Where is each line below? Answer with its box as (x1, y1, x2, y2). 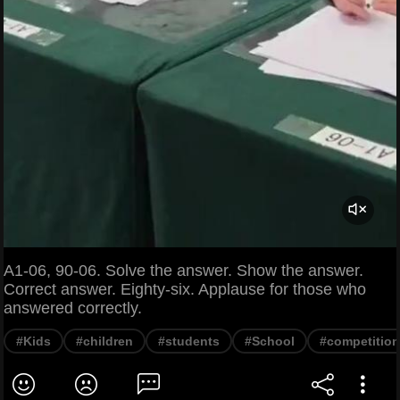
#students (158, 333, 220, 348)
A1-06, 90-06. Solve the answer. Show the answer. (4, 261, 363, 279)
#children (76, 333, 133, 348)
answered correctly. (4, 298, 142, 317)
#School (245, 333, 295, 348)
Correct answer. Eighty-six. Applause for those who (4, 279, 366, 298)
